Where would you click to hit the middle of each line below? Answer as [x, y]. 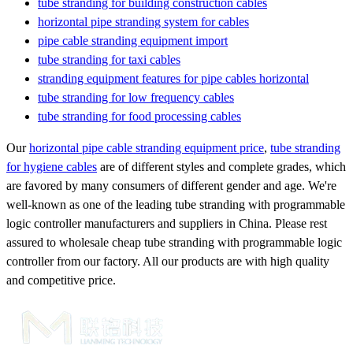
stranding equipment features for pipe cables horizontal [173, 78]
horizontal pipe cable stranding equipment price [147, 147]
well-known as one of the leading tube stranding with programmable [176, 204]
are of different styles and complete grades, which [221, 166]
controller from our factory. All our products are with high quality [168, 261]
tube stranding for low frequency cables [136, 97]
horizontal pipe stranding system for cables [143, 21]
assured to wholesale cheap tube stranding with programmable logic [174, 242]
